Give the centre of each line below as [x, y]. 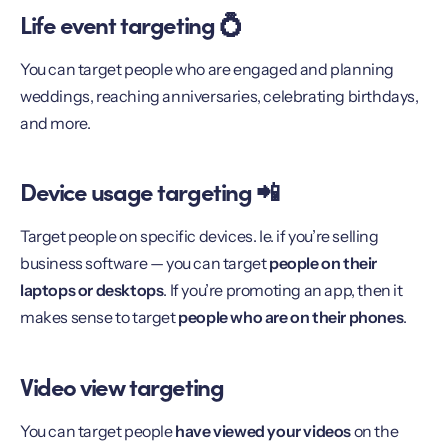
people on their [323, 263]
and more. [56, 122]
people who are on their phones [291, 317]
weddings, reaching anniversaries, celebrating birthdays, [219, 95]
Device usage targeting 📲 [149, 191]
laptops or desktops [92, 290]
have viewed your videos [263, 430]
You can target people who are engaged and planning [207, 68]
